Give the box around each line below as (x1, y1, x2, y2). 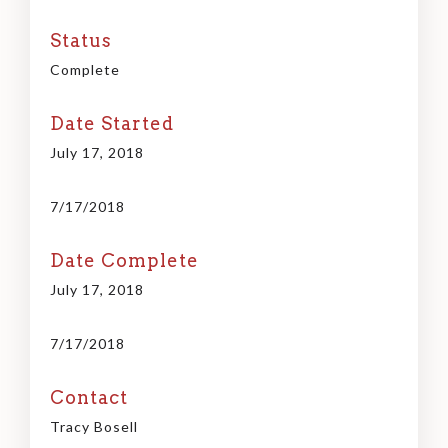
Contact (50, 387, 128, 409)
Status (50, 30, 112, 52)
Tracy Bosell (50, 418, 138, 436)
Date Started (50, 113, 174, 135)
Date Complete (50, 250, 199, 272)
